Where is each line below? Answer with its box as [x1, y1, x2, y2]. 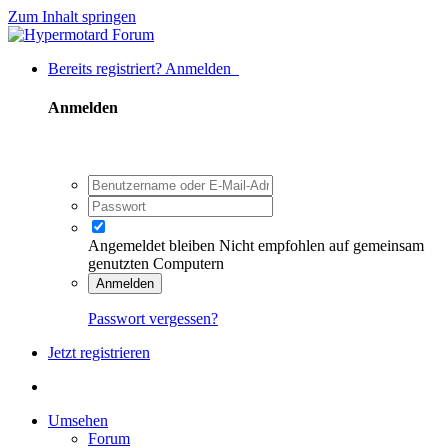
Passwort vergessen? [88, 309, 218, 327]
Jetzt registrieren [48, 343, 150, 361]
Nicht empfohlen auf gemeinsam [219, 236, 424, 254]
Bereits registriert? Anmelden [48, 60, 239, 77]
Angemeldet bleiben [88, 236, 215, 254]
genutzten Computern [88, 254, 224, 272]
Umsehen [48, 411, 108, 429]
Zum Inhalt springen [8, 8, 136, 25]
